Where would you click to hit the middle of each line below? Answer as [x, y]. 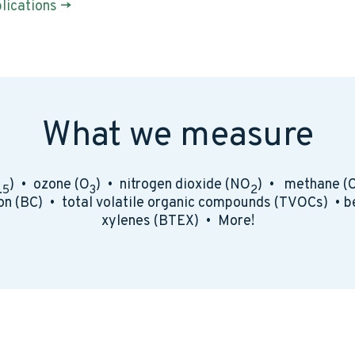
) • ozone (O [49, 185]
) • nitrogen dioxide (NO [173, 185]
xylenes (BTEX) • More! [177, 222]
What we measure [177, 137]
